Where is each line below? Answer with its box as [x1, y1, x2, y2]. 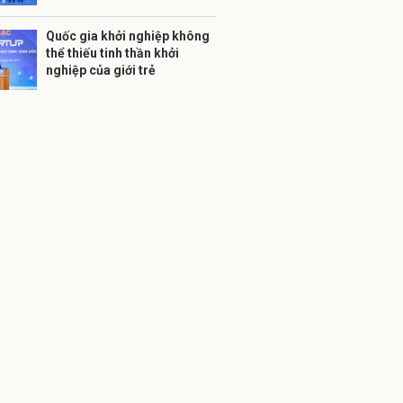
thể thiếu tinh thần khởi [46, 46, 179, 60]
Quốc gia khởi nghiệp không [46, 29, 210, 43]
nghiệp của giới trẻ [46, 63, 156, 77]
